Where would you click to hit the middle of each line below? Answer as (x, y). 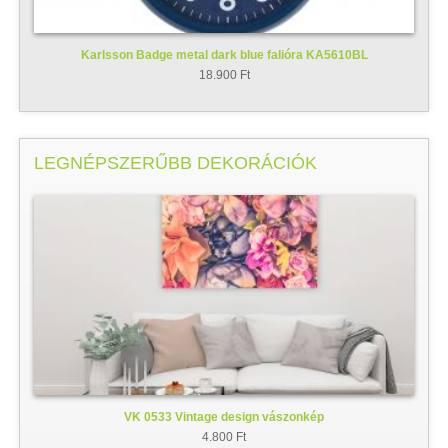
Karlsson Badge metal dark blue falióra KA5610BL (224, 54)
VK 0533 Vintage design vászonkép (224, 417)
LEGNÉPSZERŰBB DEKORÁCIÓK (175, 163)
